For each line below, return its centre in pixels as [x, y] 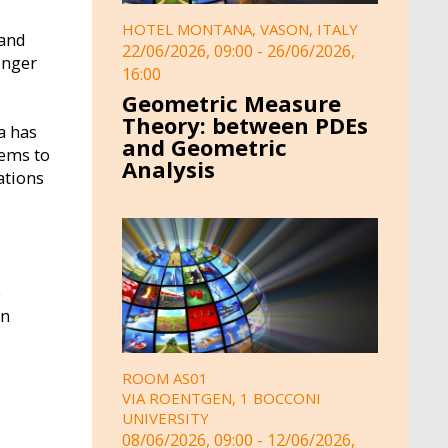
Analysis [168, 169]
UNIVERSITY [165, 417]
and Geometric [204, 147]
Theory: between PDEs [245, 125]
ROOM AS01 [165, 377]
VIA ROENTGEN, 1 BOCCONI [221, 397]
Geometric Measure [231, 103]
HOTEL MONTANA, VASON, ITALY [240, 28]
